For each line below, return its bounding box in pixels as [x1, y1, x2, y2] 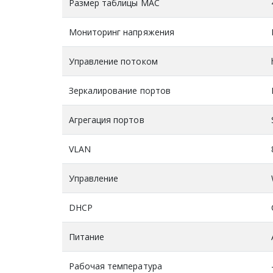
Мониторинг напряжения [68, 26, 174, 38]
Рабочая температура [68, 260, 162, 272]
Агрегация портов [68, 113, 144, 126]
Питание [68, 230, 104, 243]
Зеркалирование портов [68, 84, 171, 96]
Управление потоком [68, 55, 158, 67]
